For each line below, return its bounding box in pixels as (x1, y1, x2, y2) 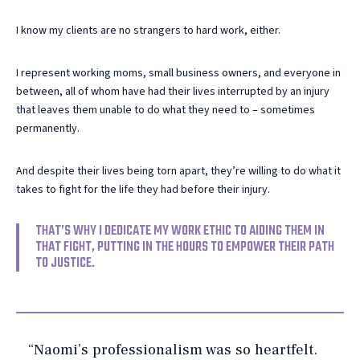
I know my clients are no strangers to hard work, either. (16, 22, 280, 39)
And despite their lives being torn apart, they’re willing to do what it (16, 162, 341, 179)
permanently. (16, 120, 80, 137)
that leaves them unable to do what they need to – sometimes (16, 101, 315, 118)
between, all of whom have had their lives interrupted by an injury (16, 83, 329, 100)
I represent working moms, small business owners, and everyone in (16, 64, 341, 81)
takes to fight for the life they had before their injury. (16, 181, 270, 198)
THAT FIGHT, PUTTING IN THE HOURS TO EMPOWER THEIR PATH (35, 235, 334, 258)
